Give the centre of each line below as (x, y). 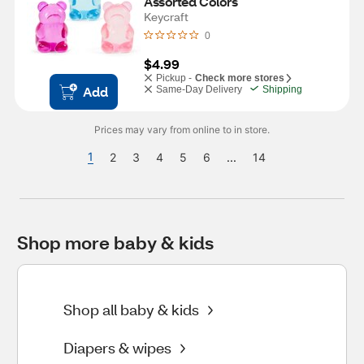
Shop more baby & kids (115, 243)
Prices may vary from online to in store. (182, 130)
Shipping (282, 89)
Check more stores (240, 78)
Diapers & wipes (117, 348)
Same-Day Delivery (199, 89)
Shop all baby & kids (131, 310)
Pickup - (174, 78)
